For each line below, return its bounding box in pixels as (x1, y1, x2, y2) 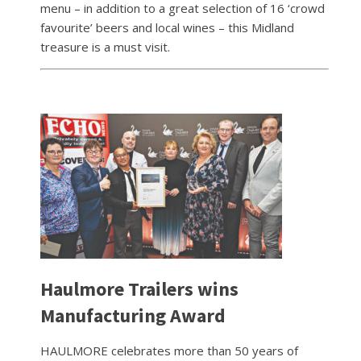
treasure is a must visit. (40, 38, 170, 55)
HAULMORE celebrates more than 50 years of (40, 342, 298, 359)
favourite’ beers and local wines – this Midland (40, 19, 294, 35)
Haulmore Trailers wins (40, 276, 239, 301)
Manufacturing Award (40, 302, 226, 328)
